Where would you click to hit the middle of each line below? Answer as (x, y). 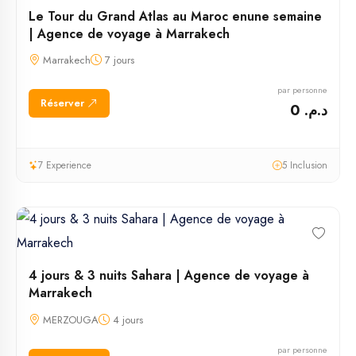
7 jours (118, 60)
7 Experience (65, 166)
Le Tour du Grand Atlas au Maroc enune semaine (175, 16)
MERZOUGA (69, 320)
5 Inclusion (305, 166)
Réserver (64, 103)
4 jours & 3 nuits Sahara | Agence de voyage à (169, 276)
